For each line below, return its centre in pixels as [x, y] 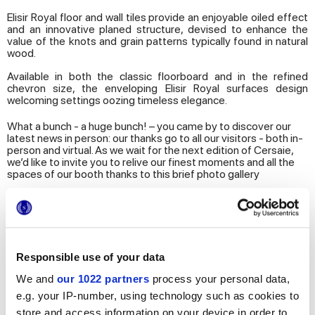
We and [37, 279]
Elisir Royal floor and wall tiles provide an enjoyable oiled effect [157, 18]
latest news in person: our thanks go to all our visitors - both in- [155, 139]
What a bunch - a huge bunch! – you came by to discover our [149, 127]
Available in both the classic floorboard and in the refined [157, 77]
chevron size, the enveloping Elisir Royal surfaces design [157, 89]
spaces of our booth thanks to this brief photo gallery [133, 174]
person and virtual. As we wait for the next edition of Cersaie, [150, 150]
